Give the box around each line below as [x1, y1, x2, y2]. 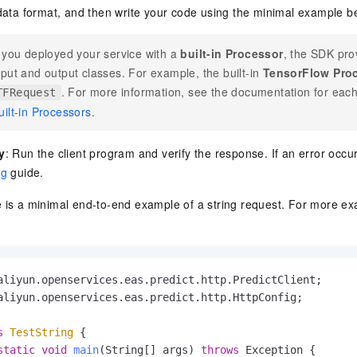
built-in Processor [180, 45, 284, 62]
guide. [7, 164, 44, 181]
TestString [10, 326, 73, 339]
